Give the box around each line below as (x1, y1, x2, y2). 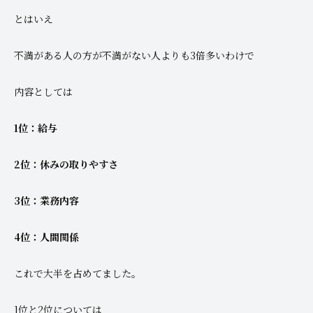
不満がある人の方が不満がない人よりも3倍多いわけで (14, 48, 254, 62)
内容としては (14, 84, 73, 99)
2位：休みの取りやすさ (14, 156, 118, 171)
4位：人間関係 (14, 229, 79, 244)
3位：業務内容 (14, 193, 79, 208)
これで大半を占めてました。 (14, 265, 141, 280)
